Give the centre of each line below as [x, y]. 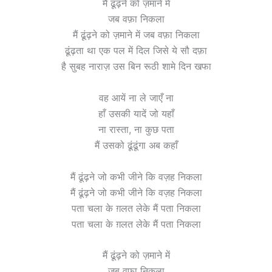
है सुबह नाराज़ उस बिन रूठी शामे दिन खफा [136, 66]
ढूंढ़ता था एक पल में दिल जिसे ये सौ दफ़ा [136, 51]
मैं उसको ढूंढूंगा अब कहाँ [136, 145]
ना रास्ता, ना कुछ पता [136, 129]
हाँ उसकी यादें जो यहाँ [136, 113]
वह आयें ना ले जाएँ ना [136, 97]
